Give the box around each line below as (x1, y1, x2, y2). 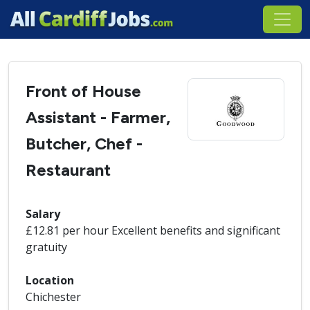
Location (26, 273, 74, 288)
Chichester (26, 289, 81, 304)
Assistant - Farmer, (26, 107, 170, 127)
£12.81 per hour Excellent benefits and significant (26, 223, 280, 238)
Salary (26, 206, 60, 221)
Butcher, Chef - (26, 134, 143, 154)
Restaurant (26, 160, 111, 180)
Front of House (26, 81, 141, 101)
